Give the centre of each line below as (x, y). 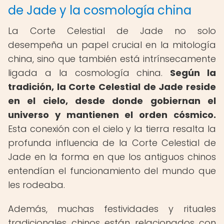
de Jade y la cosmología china (100, 10)
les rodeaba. (36, 185)
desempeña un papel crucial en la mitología (112, 45)
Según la (193, 73)
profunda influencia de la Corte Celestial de (112, 143)
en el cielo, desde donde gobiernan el (112, 101)
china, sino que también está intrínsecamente (112, 59)
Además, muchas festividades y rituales (112, 209)
